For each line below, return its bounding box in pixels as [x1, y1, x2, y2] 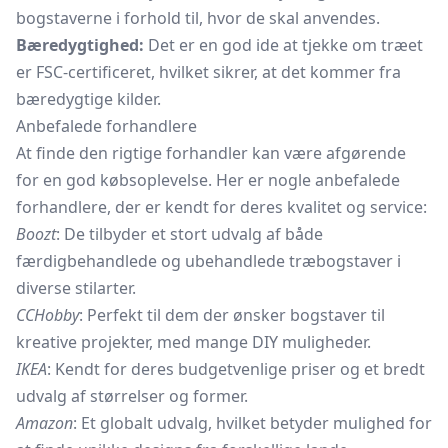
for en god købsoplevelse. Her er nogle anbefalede [16, 169, 400, 191]
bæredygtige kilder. [16, 88, 161, 110]
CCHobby [16, 304, 79, 326]
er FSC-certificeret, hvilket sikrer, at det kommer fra [16, 61, 401, 83]
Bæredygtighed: [16, 34, 144, 56]
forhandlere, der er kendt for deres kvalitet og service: [16, 196, 427, 218]
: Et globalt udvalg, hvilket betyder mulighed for [73, 412, 432, 434]
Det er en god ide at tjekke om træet [144, 34, 423, 56]
